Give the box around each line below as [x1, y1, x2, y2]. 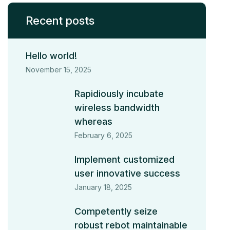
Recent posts [26, 14, 95, 28]
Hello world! [26, 50, 78, 62]
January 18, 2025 [74, 183, 132, 192]
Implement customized [74, 154, 175, 165]
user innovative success [74, 168, 181, 179]
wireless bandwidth [74, 102, 160, 113]
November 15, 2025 [26, 65, 92, 74]
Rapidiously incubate [74, 88, 164, 100]
